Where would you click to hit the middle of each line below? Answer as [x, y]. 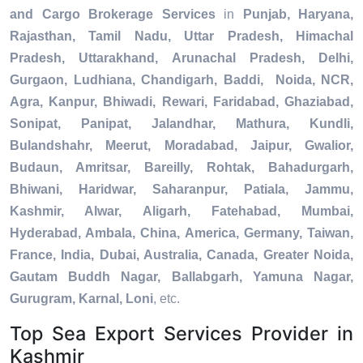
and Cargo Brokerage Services [113, 15]
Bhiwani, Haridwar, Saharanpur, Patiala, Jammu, [181, 190]
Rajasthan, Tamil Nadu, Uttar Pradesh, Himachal [181, 36]
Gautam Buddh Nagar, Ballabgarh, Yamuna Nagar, [181, 277]
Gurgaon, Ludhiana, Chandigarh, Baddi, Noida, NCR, [181, 80]
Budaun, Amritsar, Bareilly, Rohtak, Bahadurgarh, [181, 168]
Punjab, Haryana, [298, 15]
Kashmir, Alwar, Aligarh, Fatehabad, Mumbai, [181, 211]
